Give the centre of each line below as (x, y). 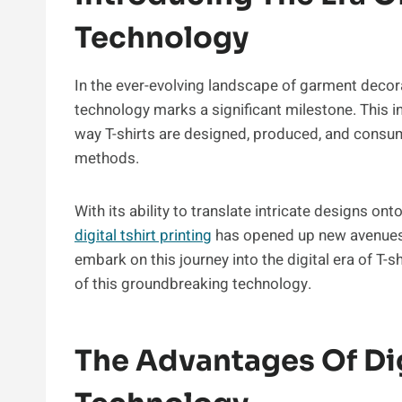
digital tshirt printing (143, 235)
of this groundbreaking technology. (193, 284)
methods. (109, 158)
